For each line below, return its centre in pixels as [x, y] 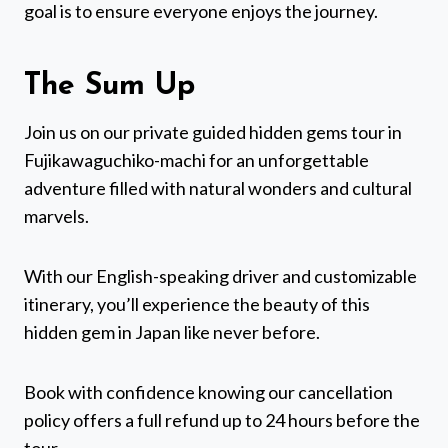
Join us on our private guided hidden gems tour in [213, 132]
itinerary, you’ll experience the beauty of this [197, 304]
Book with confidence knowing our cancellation [208, 392]
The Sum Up [109, 87]
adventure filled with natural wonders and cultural [218, 188]
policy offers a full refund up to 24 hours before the [222, 420]
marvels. [56, 216]
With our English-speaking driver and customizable [220, 276]
